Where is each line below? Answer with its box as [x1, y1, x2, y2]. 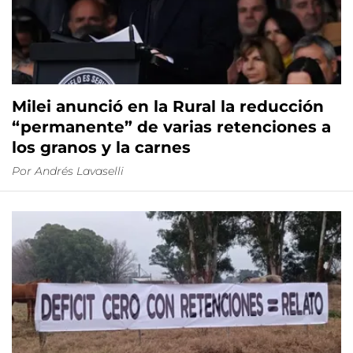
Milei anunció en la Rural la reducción [12, 96, 324, 116]
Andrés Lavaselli [35, 163, 124, 178]
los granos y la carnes [12, 137, 191, 157]
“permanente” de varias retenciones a [12, 117, 331, 136]
